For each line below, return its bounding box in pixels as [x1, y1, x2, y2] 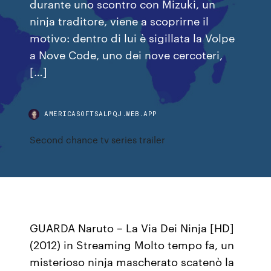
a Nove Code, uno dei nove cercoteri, [30, 47, 223, 62]
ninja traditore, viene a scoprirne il [30, 13, 209, 28]
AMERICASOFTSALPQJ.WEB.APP [44, 109, 157, 118]
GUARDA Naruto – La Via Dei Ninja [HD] [30, 220, 235, 235]
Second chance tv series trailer [30, 133, 166, 146]
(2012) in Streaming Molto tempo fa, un [30, 237, 235, 252]
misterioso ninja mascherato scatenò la [30, 253, 235, 269]
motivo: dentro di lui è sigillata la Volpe [30, 30, 235, 45]
